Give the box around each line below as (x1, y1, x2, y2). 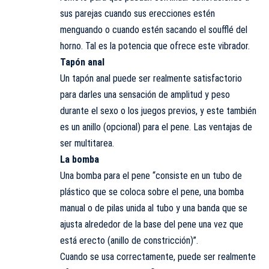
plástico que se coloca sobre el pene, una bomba (60, 186, 244, 198)
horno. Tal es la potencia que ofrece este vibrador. (60, 40, 250, 52)
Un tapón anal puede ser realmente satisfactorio (60, 72, 242, 84)
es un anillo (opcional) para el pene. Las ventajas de (60, 121, 252, 133)
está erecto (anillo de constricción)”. (60, 234, 198, 246)
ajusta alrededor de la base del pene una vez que (60, 218, 243, 230)
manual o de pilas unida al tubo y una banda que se (60, 202, 247, 214)
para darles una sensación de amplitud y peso (60, 88, 230, 100)
